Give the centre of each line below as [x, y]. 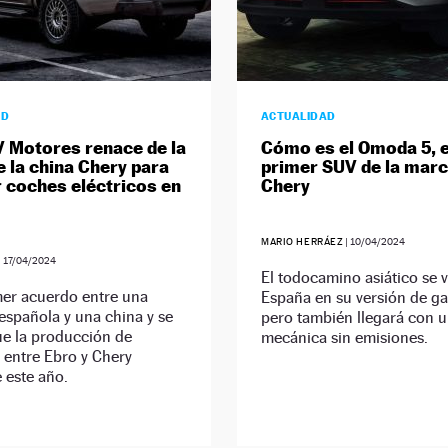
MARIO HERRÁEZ [302, 242]
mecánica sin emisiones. [344, 338]
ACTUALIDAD [298, 116]
